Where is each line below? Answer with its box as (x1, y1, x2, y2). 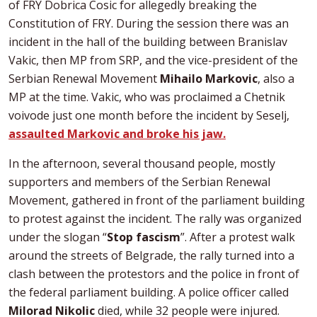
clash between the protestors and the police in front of (8, 265, 299, 282)
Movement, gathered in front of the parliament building (8, 192, 305, 208)
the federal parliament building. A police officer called (8, 284, 289, 300)
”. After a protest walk (180, 229, 295, 245)
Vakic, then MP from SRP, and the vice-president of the (8, 52, 298, 68)
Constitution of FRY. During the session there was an (8, 15, 289, 31)
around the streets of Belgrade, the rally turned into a (8, 247, 294, 263)
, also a (258, 70, 294, 86)
